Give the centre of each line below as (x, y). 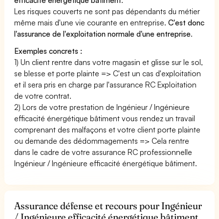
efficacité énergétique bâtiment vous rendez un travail (105, 118)
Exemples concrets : (48, 51)
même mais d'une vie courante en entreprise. (91, 22)
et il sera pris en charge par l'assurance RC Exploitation (106, 84)
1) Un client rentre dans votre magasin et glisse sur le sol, (109, 62)
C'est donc (186, 22)
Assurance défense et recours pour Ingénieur (108, 206)
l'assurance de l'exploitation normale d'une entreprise (103, 33)
